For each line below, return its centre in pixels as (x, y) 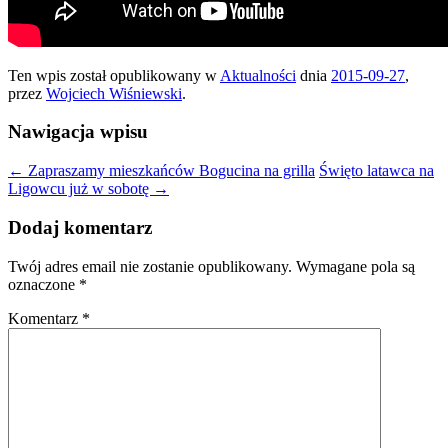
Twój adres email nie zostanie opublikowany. (150, 266)
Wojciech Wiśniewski (114, 93)
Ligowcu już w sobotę (80, 189)
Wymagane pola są (355, 266)
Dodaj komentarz (80, 227)
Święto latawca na (376, 171)
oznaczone (43, 284)
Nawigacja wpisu (78, 132)
